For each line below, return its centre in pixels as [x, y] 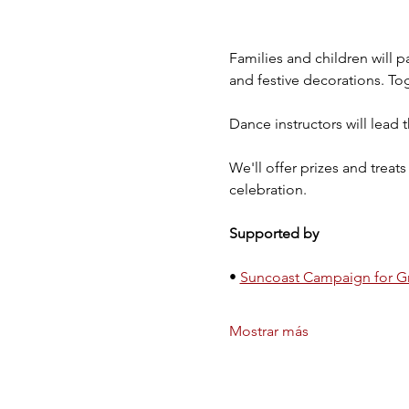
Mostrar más [268, 331]
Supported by [275, 234]
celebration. [267, 190]
